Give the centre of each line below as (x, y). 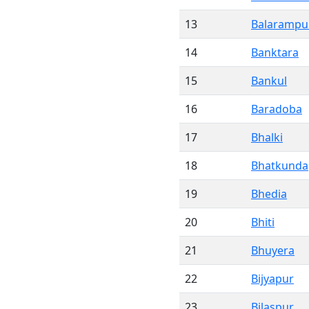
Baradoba (277, 109)
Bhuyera (273, 250)
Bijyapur (272, 279)
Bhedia (269, 194)
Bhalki (267, 137)
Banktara (275, 52)
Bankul (269, 81)
